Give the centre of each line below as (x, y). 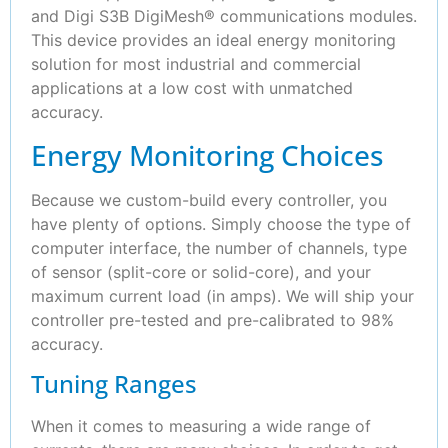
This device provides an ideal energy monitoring (213, 40)
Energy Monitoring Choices (207, 154)
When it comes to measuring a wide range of (201, 425)
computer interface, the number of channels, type (219, 247)
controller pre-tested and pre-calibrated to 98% (212, 319)
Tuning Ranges (114, 383)
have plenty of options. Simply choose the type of (221, 223)
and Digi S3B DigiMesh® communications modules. (224, 16)
